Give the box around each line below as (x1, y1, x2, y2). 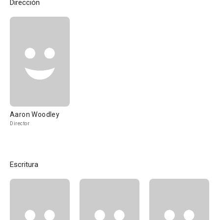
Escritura (10, 160, 38, 169)
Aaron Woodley (10, 110, 60, 118)
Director (10, 121, 29, 126)
